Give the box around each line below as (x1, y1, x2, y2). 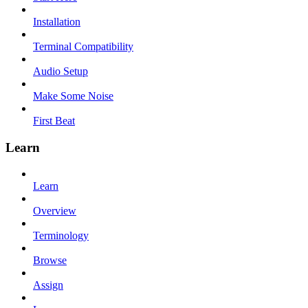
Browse (33, 254, 67, 267)
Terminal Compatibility (33, 40, 133, 52)
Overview (33, 205, 76, 217)
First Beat (33, 114, 75, 126)
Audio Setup (33, 65, 88, 77)
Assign (33, 279, 63, 291)
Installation (33, 15, 80, 27)
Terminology (33, 230, 89, 242)
